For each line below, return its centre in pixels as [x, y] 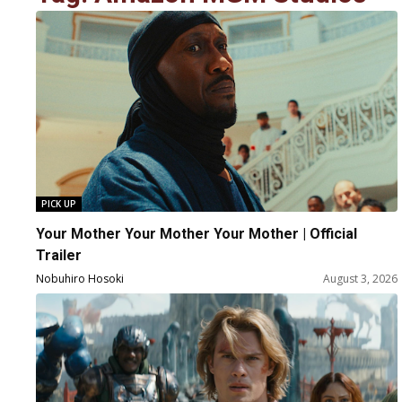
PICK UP [59, 204]
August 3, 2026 [361, 279]
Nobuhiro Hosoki [80, 279]
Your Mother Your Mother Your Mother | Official [197, 234]
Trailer [59, 256]
